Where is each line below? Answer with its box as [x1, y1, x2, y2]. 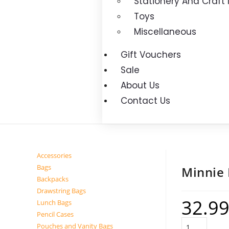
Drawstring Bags [37, 186, 86, 195]
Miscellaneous [134, 26, 196, 38]
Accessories [37, 151, 72, 160]
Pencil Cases [37, 210, 74, 219]
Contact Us [121, 95, 170, 107]
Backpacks [37, 174, 68, 184]
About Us [121, 79, 159, 91]
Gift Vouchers [121, 49, 181, 61]
